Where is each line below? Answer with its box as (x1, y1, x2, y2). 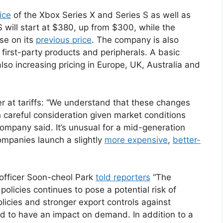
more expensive (105, 134, 168, 145)
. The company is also (92, 35, 179, 45)
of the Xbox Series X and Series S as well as (11, 10, 191, 20)
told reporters (96, 172, 150, 183)
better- (173, 134, 201, 145)
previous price (36, 35, 92, 45)
